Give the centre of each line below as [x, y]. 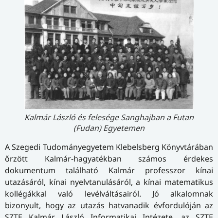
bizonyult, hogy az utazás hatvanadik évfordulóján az [109, 205]
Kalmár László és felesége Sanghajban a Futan [109, 117]
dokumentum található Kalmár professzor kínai [109, 170]
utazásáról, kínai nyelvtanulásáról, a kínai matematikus [109, 182]
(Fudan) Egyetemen [109, 128]
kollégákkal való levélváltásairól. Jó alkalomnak [109, 193]
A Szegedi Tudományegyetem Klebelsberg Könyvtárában [109, 147]
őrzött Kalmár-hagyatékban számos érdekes [109, 158]
